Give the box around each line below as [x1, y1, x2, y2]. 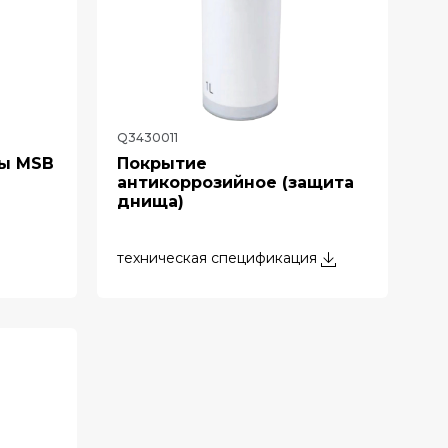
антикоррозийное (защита [117, 173, 354, 192]
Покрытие [117, 154, 207, 173]
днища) [117, 192, 184, 211]
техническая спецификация [117, 249, 317, 267]
